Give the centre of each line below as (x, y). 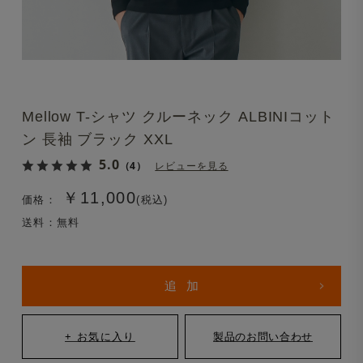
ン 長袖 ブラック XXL (97, 139)
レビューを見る (192, 165)
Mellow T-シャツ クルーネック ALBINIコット (178, 116)
